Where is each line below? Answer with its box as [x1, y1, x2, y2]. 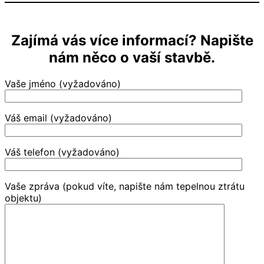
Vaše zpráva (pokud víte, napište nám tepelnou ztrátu [5, 180, 245, 192]
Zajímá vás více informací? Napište [11, 31, 253, 49]
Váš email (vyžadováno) [5, 111, 112, 124]
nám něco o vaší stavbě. [49, 48, 215, 66]
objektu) [5, 192, 42, 204]
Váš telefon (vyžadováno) [5, 146, 120, 158]
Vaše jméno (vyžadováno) [5, 77, 121, 90]
